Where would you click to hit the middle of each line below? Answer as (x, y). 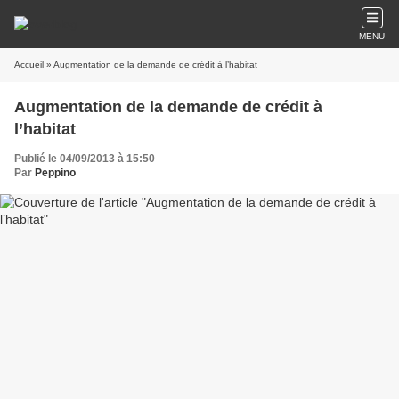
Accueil (29, 65)
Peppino (55, 173)
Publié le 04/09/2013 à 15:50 (85, 159)
